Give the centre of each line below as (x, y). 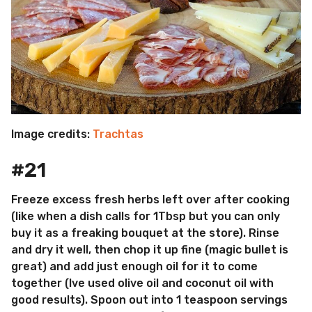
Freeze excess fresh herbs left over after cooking (150, 200)
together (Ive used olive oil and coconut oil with (142, 283)
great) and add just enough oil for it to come (134, 267)
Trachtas (118, 134)
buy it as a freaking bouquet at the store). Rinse (145, 233)
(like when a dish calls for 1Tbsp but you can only (146, 217)
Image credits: (52, 134)
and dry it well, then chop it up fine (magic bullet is (150, 250)
